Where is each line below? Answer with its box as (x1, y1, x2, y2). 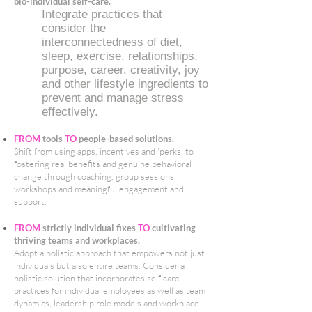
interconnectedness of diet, (42, 36, 182, 49)
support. (14, 196, 47, 207)
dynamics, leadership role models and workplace (14, 297, 199, 309)
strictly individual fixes (40, 222, 138, 233)
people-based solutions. (77, 133, 174, 144)
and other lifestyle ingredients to (42, 77, 208, 91)
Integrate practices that (42, 8, 162, 21)
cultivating (150, 222, 196, 233)
